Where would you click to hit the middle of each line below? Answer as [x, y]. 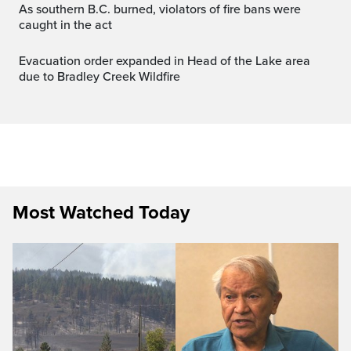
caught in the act [65, 25]
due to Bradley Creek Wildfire [100, 76]
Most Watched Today [101, 212]
